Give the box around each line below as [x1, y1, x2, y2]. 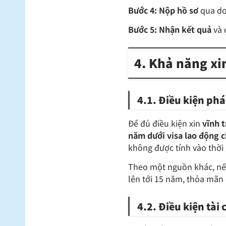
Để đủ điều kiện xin [128, 117, 203, 129]
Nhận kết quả [159, 23, 212, 36]
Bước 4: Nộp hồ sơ [128, 4, 199, 16]
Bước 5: [128, 23, 157, 36]
